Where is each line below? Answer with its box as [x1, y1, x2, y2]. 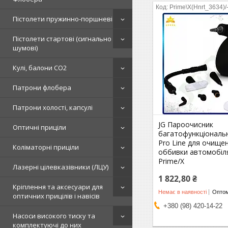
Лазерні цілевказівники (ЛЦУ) [13, 162, 108, 172]
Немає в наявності [158, 188, 207, 195]
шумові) [13, 43, 38, 52]
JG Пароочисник [158, 120, 214, 129]
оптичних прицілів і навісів [13, 191, 100, 201]
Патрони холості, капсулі [13, 103, 93, 112]
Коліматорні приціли [13, 142, 79, 152]
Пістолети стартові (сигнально [13, 34, 111, 43]
